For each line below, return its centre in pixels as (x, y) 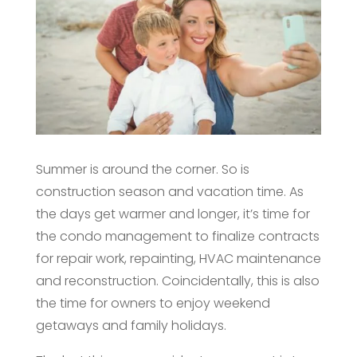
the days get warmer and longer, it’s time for (173, 214)
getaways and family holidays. (131, 325)
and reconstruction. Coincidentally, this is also (177, 280)
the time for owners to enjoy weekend (153, 303)
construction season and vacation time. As (169, 191)
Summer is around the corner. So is (142, 169)
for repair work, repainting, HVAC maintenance (178, 258)
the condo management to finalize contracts (177, 236)
